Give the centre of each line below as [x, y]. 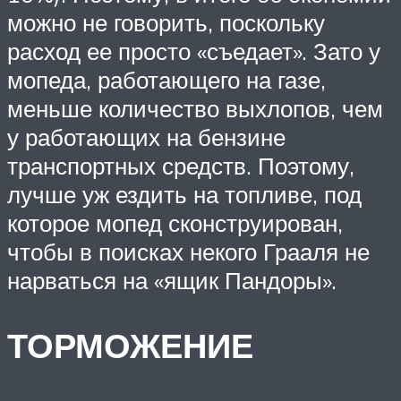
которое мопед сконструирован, [175, 222]
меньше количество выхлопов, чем [195, 108]
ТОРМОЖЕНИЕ [130, 345]
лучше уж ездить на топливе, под [184, 194]
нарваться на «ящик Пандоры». [172, 280]
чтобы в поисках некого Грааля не [188, 251]
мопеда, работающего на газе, [166, 79]
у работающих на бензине [146, 137]
